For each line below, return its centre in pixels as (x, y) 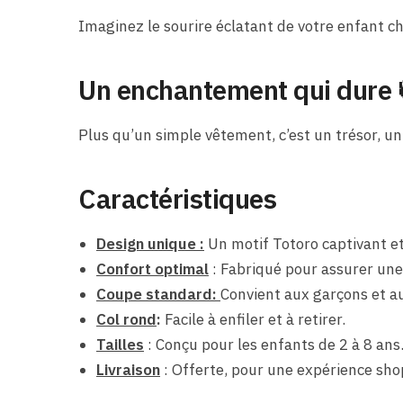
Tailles (121, 344)
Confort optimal (153, 269)
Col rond (127, 319)
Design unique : (151, 243)
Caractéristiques (178, 198)
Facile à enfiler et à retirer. (254, 319)
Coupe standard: (157, 294)
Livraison (129, 369)
